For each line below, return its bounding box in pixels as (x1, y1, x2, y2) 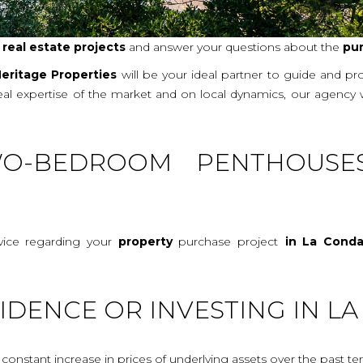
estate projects (29, 39, 126, 54)
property (117, 233, 173, 249)
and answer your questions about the (126, 39, 344, 54)
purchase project (172, 233, 278, 249)
